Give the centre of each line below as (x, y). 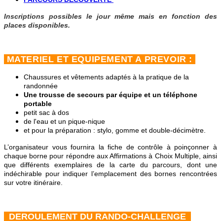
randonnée (41, 86)
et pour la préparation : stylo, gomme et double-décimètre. (115, 130)
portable (38, 104)
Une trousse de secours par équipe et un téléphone (110, 95)
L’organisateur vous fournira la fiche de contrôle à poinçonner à (110, 147)
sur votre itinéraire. (33, 183)
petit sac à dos (46, 113)
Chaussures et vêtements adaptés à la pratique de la (106, 77)
